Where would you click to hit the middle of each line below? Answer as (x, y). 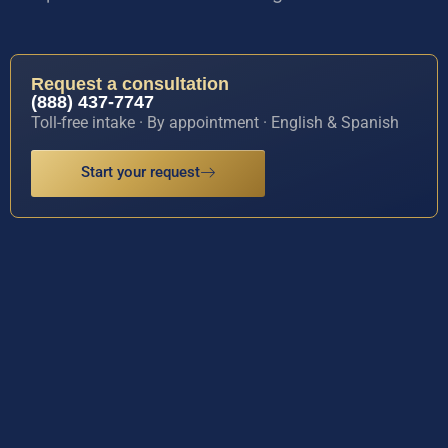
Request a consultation (130, 84)
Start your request (140, 171)
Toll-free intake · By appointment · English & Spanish (215, 123)
